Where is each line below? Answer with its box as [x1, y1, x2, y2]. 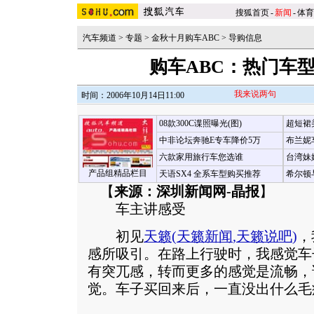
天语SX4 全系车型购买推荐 [158, 169, 261, 179]
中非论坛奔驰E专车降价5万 [158, 135, 261, 145]
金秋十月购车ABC [151, 33, 219, 43]
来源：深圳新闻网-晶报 [114, 184, 259, 199]
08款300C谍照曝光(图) [158, 118, 242, 128]
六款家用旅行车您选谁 [158, 152, 243, 162]
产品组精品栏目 [88, 168, 147, 178]
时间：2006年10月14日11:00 [81, 90, 184, 100]
